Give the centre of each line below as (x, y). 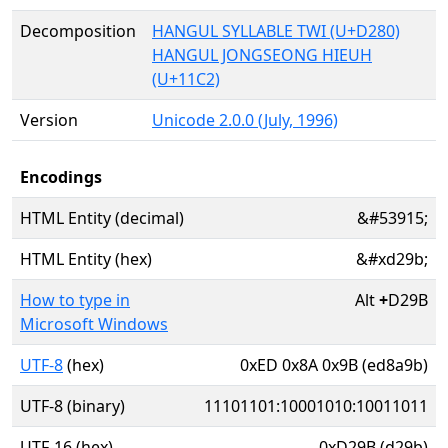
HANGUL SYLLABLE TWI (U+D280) (276, 31)
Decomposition (78, 31)
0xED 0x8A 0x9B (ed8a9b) (334, 365)
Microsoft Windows (94, 324)
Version (49, 120)
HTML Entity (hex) (86, 259)
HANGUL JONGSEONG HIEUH (262, 55)
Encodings (61, 177)
